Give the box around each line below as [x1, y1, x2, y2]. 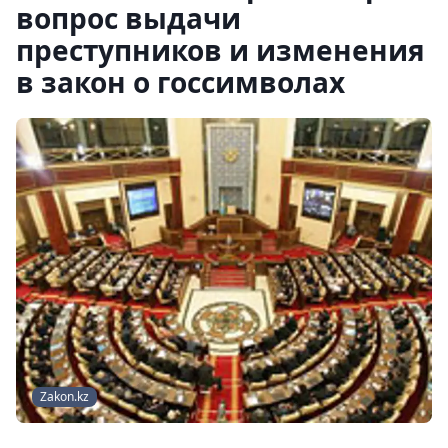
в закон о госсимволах [16, 63, 345, 101]
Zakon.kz [40, 388, 89, 406]
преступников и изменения [16, 31, 425, 69]
